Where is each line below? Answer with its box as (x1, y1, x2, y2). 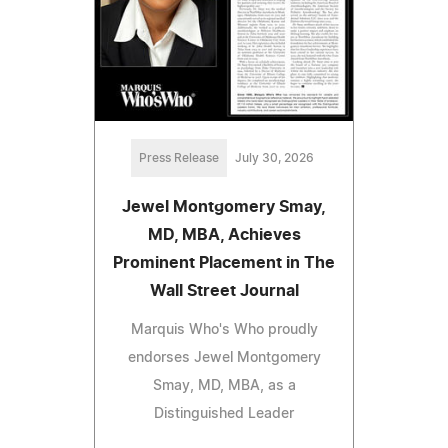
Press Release (138, 152, 219, 165)
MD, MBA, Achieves (147, 227, 301, 244)
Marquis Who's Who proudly (130, 323, 318, 338)
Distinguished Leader (154, 407, 294, 422)
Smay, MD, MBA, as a (152, 379, 296, 394)
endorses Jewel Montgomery (127, 351, 321, 366)
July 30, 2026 (234, 152, 314, 165)
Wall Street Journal (149, 283, 299, 300)
